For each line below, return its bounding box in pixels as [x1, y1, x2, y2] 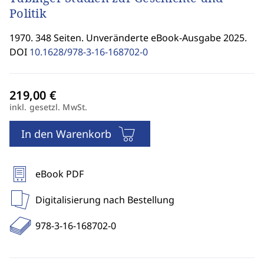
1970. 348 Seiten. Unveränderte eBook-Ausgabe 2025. [9, 31, 247, 44]
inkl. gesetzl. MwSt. [9, 101, 87, 113]
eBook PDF [35, 167, 84, 180]
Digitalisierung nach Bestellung [35, 193, 174, 206]
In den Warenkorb [21, 127, 111, 141]
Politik [9, 5, 47, 21]
